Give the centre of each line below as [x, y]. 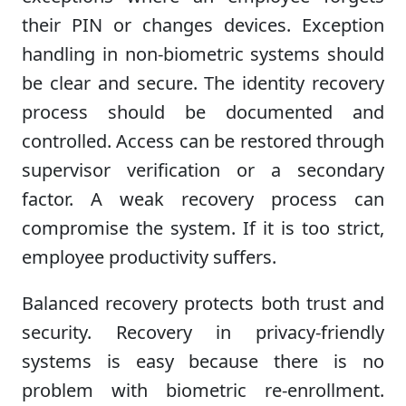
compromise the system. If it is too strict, [203, 227]
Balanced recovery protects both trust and [203, 303]
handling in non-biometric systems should [203, 53]
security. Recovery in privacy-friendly [203, 332]
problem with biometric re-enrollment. [203, 390]
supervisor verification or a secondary [203, 169]
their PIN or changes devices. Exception [203, 24]
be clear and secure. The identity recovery [203, 82]
